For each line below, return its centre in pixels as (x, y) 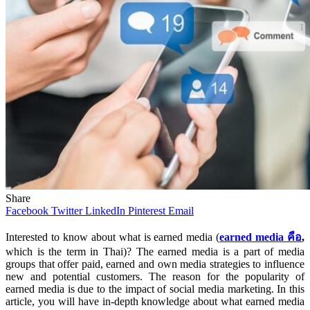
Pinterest (147, 210)
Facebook (27, 210)
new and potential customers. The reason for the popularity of (155, 276)
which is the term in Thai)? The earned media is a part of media (155, 251)
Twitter (67, 210)
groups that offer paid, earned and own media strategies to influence (155, 264)
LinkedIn (105, 210)
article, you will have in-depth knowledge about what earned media (155, 301)
